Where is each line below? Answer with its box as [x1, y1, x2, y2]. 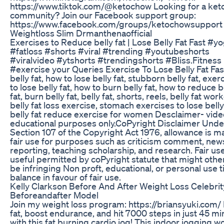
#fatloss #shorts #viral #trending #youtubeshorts [10, 45, 209, 56]
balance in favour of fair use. [10, 171, 121, 182]
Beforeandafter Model [10, 189, 98, 200]
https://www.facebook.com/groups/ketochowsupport [10, 18, 222, 29]
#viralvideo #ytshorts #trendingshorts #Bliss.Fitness [10, 54, 221, 65]
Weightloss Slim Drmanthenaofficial [10, 27, 152, 38]
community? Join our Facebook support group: [10, 9, 196, 20]
